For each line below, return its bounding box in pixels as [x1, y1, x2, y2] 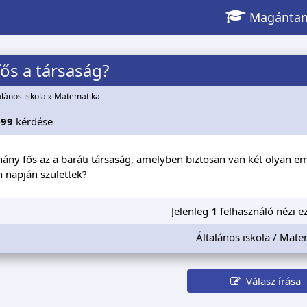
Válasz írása [241, 273, 302, 288]
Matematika [53, 90, 100, 103]
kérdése [15, 114, 53, 128]
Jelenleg [171, 204, 211, 218]
